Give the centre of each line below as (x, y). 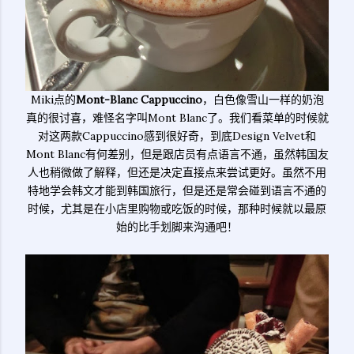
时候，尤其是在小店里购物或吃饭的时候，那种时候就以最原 (177, 209)
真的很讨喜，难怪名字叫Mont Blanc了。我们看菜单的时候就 (177, 118)
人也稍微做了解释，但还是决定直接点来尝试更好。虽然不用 (177, 172)
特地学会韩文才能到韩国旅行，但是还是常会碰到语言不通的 (177, 190)
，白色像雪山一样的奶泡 (263, 100)
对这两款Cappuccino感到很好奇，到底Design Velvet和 (177, 136)
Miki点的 (53, 100)
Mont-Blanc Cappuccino (139, 100)
